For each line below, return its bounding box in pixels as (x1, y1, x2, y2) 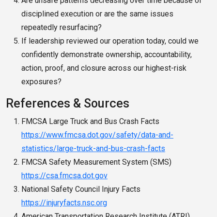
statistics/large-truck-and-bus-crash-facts (21, 144, 165, 154)
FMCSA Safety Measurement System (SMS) (21, 157, 171, 167)
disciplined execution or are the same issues (21, 9, 173, 19)
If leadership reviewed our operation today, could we (21, 36, 199, 46)
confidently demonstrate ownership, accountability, (21, 50, 192, 60)
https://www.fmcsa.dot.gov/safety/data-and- (21, 130, 173, 140)
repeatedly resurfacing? (21, 23, 102, 32)
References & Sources (6, 96, 129, 111)
